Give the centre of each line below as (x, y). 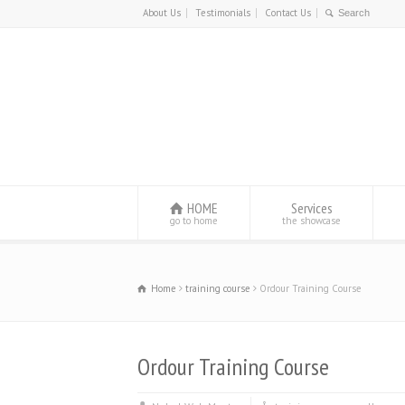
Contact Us (288, 13)
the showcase (311, 221)
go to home (194, 221)
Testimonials (223, 13)
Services (311, 208)
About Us (162, 13)
